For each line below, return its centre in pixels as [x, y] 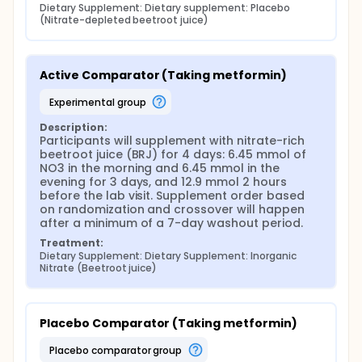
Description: [74, 127]
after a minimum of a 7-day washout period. [171, 223]
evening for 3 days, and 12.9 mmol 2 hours [163, 182]
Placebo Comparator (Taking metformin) [168, 323]
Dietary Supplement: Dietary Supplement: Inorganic [168, 256]
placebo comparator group [118, 350]
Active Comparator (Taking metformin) [163, 75]
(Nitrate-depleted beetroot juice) [124, 20]
